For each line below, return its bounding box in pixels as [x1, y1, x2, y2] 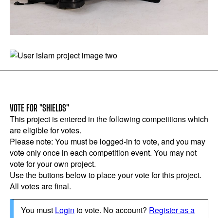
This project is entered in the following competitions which [10, 113, 208, 125]
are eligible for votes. [10, 125, 81, 136]
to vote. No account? [74, 204, 149, 216]
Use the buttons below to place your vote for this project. [10, 169, 201, 181]
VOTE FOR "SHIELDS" [10, 103, 69, 113]
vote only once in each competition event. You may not [10, 147, 197, 158]
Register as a [149, 204, 195, 216]
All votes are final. [10, 181, 71, 192]
